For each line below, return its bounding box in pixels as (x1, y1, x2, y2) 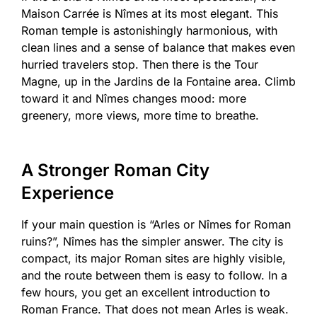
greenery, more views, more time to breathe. (21, 108, 259, 122)
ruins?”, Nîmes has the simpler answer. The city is (21, 234, 283, 248)
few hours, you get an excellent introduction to (21, 284, 270, 299)
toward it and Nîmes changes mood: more (21, 91, 246, 105)
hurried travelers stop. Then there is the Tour (21, 57, 258, 71)
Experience (21, 182, 114, 203)
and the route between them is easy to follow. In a (21, 267, 287, 282)
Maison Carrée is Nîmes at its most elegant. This (21, 6, 278, 21)
